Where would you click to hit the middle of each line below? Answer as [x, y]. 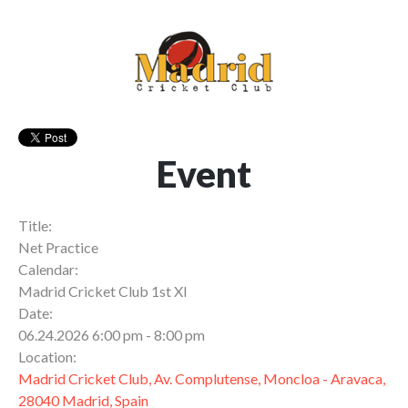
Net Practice [58, 247]
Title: [35, 225]
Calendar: [48, 269]
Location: [47, 357]
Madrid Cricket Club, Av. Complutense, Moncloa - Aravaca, [202, 378]
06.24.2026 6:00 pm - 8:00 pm [112, 335]
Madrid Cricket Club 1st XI [103, 291]
